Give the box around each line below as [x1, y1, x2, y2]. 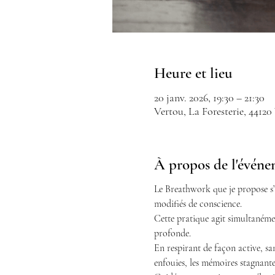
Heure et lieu [153, 64, 233, 82]
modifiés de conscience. [153, 198, 242, 210]
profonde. [153, 227, 191, 239]
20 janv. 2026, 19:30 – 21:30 [153, 90, 265, 104]
